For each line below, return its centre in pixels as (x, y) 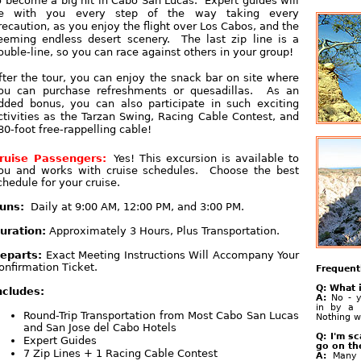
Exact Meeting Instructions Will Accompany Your (171, 255)
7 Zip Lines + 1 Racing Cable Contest (121, 353)
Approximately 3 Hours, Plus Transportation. (163, 231)
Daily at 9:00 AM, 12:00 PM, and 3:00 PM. (136, 207)
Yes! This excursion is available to (204, 158)
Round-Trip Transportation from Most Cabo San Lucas (162, 315)
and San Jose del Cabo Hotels (100, 328)
